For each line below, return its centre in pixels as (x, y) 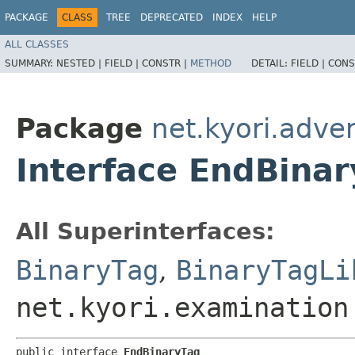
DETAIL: (271, 63)
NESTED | (80, 63)
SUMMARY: (31, 63)
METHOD (211, 63)
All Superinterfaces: (145, 231)
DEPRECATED (172, 17)
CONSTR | (166, 63)
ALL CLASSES (37, 44)
